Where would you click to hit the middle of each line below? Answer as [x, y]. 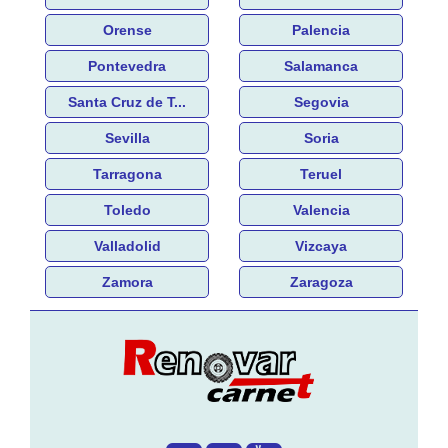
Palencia [321, 29]
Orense [127, 29]
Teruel [321, 173]
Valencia [321, 209]
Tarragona [127, 173]
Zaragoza [321, 281]
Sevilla [127, 137]
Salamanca [321, 65]
